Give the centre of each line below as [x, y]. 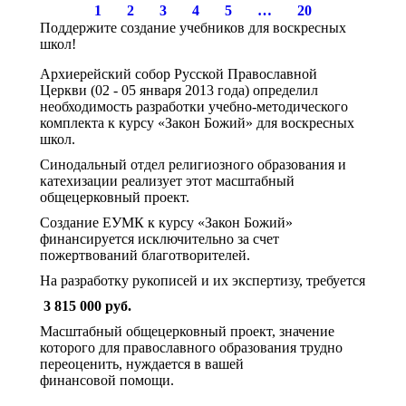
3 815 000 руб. [86, 306]
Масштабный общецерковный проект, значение [187, 331]
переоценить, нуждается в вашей [142, 364]
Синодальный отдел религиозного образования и [193, 164]
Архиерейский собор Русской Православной [179, 74]
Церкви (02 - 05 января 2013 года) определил [179, 90]
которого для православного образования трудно [191, 348]
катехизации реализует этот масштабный [167, 181]
